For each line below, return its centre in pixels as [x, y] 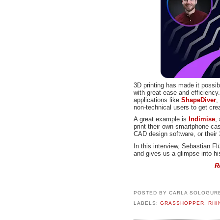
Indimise [202, 119]
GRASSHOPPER [182, 203]
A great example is [161, 119]
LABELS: [147, 203]
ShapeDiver [199, 100]
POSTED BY [151, 193]
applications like [157, 100]
